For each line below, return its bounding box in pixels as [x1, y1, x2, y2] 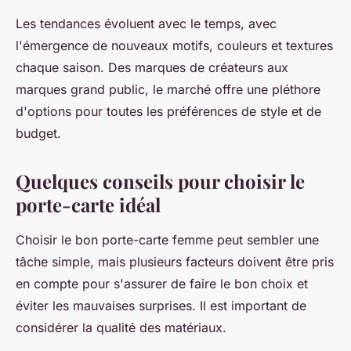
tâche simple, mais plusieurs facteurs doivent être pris [16, 254, 334, 270]
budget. [16, 125, 61, 142]
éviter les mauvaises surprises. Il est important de [16, 298, 306, 314]
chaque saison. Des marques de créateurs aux [16, 60, 288, 76]
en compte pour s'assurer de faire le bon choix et [16, 276, 308, 292]
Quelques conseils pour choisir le [16, 168, 305, 194]
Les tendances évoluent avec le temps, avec [16, 16, 277, 32]
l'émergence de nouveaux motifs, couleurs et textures [16, 38, 333, 54]
